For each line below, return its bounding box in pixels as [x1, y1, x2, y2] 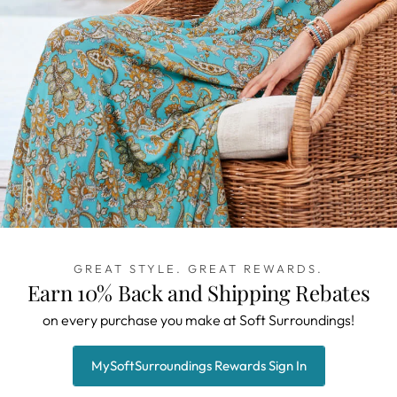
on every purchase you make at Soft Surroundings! [43, 310, 354, 329]
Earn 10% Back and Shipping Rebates [27, 277, 370, 307]
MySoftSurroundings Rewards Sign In [90, 356, 307, 374]
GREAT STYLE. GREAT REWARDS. [74, 261, 323, 276]
